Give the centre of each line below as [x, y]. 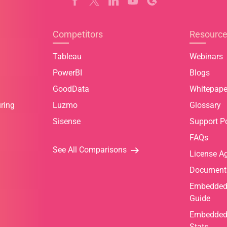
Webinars [206, 57]
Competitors [78, 34]
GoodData [71, 89]
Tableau [67, 57]
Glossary [205, 105]
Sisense [67, 122]
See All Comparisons [90, 150]
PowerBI [67, 73]
